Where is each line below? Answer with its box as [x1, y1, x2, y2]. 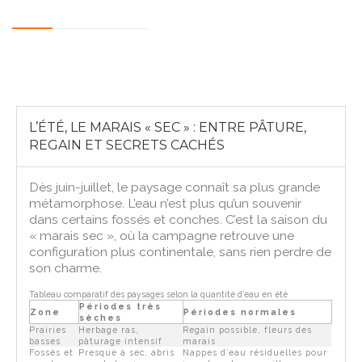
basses [29, 335, 61, 346]
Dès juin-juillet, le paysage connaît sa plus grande [29, 179, 321, 195]
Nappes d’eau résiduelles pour [183, 347, 328, 357]
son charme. [29, 259, 103, 276]
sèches [79, 312, 123, 322]
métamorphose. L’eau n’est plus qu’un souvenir [29, 195, 302, 211]
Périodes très [79, 301, 162, 311]
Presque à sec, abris [78, 347, 175, 357]
